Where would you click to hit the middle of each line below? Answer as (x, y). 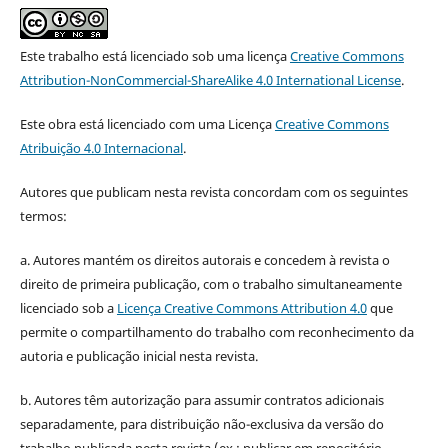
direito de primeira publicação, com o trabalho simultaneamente (210, 283)
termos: (43, 215)
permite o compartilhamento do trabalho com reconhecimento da (216, 331)
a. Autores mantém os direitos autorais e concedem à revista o (204, 259)
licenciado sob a (68, 307)
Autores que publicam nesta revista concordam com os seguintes (213, 191)
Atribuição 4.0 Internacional (101, 147)
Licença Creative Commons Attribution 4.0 (241, 307)
